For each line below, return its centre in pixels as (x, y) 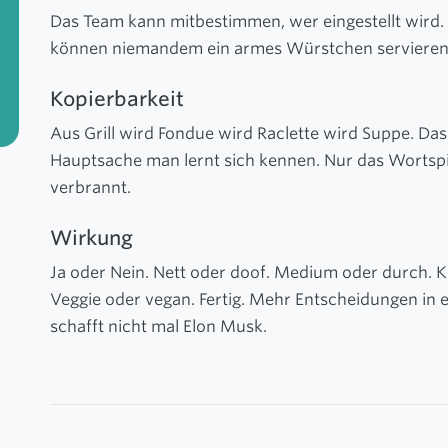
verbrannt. (90, 187)
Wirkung (91, 238)
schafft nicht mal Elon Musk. (158, 326)
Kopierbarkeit (116, 99)
